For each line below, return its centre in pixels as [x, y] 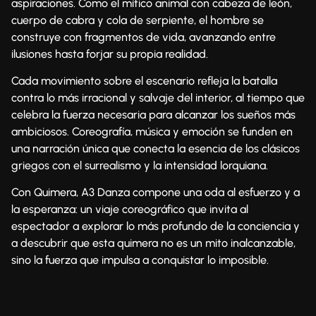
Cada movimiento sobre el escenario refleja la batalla [144, 80]
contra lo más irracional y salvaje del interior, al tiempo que [158, 97]
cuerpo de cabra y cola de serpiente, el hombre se [138, 20]
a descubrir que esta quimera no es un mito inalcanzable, [153, 243]
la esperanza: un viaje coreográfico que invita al [130, 209]
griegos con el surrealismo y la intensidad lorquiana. [140, 165]
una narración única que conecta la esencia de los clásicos [156, 148]
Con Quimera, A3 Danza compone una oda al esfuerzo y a [156, 193]
